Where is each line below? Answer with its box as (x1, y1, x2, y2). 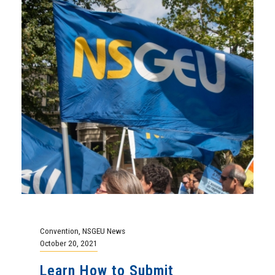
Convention (40, 225, 79, 236)
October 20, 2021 (40, 238, 98, 248)
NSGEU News (82, 225, 125, 236)
